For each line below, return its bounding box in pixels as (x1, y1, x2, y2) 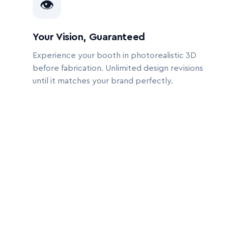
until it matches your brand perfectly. (33, 77, 173, 85)
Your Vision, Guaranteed (33, 32, 145, 42)
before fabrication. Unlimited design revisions (33, 64, 203, 72)
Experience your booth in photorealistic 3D (33, 51, 196, 60)
